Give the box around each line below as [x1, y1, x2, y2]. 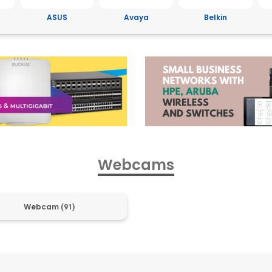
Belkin [124, 12, 148, 23]
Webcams [98, 154, 174, 175]
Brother [201, 12, 231, 23]
